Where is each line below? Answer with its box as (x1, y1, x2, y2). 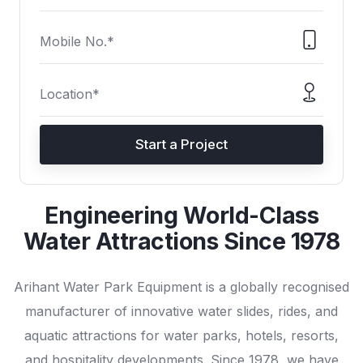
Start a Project (135, 135, 228, 152)
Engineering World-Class (44, 201, 319, 230)
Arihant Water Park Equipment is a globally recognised (14, 279, 349, 296)
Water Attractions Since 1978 (23, 227, 340, 256)
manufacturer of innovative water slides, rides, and (25, 303, 338, 320)
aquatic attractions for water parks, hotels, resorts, (24, 327, 339, 344)
